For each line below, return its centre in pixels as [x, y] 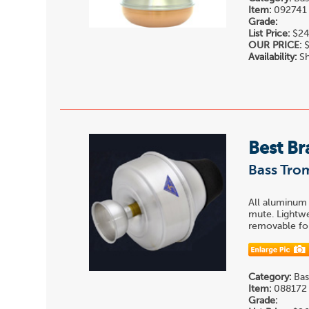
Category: [270, 277]
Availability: [273, 57]
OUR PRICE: [275, 45]
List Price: [269, 33]
